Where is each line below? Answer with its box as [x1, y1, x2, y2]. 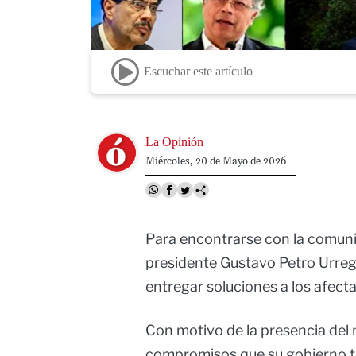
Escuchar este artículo [143, 64, 253, 79]
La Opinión [145, 134, 203, 149]
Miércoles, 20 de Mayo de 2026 [145, 154, 286, 168]
